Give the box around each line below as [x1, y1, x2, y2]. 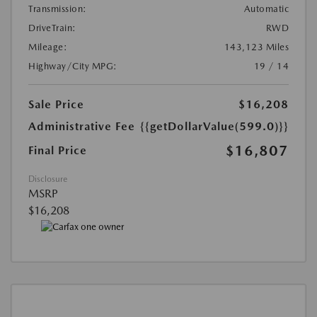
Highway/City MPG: [28, 60, 117, 71]
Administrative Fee [28, 119, 135, 133]
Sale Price [28, 97, 84, 111]
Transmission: [28, 3, 87, 14]
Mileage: [28, 41, 67, 52]
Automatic [243, 3, 289, 14]
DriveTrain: [28, 22, 76, 33]
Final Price [28, 143, 87, 157]
